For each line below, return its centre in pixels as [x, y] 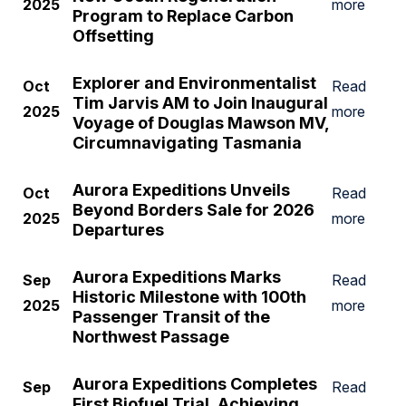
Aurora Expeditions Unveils [181, 190]
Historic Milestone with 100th [189, 297]
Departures [118, 230]
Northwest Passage [151, 337]
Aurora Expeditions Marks [177, 277]
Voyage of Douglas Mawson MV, [201, 123]
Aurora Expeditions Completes [195, 384]
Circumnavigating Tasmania [187, 143]
